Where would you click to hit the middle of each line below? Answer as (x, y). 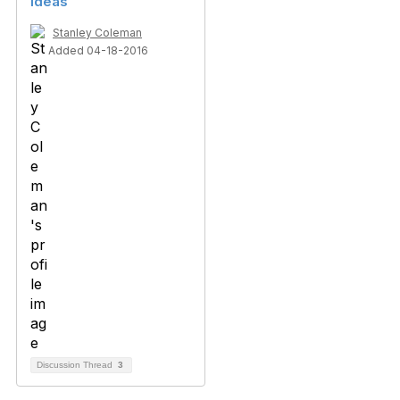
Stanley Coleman (97, 33)
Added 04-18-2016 (98, 50)
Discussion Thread (76, 365)
